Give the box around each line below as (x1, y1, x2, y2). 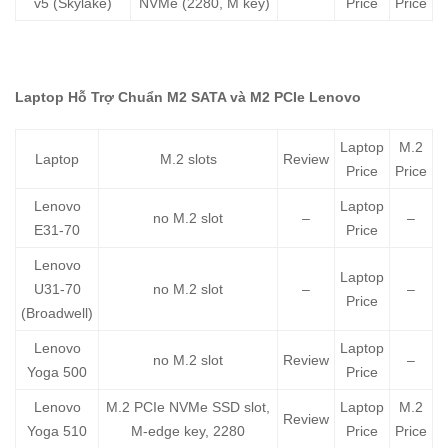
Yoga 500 (27, 364, 87, 381)
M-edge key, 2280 (131, 423, 245, 440)
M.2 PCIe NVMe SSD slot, (106, 399, 270, 416)
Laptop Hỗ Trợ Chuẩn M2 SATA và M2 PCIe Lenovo (15, 89, 361, 106)
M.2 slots (159, 151, 217, 168)
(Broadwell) (21, 305, 93, 322)
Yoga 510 (27, 423, 87, 440)
